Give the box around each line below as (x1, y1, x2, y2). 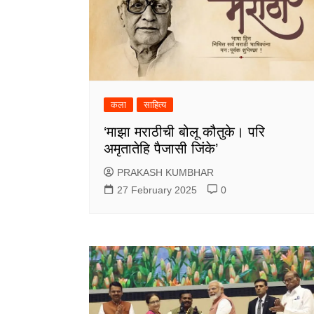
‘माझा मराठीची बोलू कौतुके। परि (104, 124, 265, 140)
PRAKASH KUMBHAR (117, 167, 214, 179)
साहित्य (144, 100, 166, 111)
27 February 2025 (117, 184, 197, 196)
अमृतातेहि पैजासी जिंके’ (104, 141, 218, 157)
